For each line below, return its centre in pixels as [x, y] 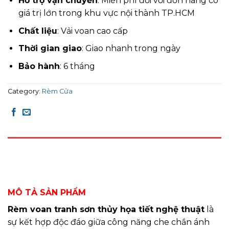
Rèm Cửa [57, 91]
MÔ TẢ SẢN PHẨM [47, 193]
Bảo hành [39, 66]
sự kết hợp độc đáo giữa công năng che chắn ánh [109, 222]
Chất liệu [38, 31]
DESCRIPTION [32, 147]
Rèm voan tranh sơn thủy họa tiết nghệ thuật [106, 210]
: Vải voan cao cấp [92, 31]
